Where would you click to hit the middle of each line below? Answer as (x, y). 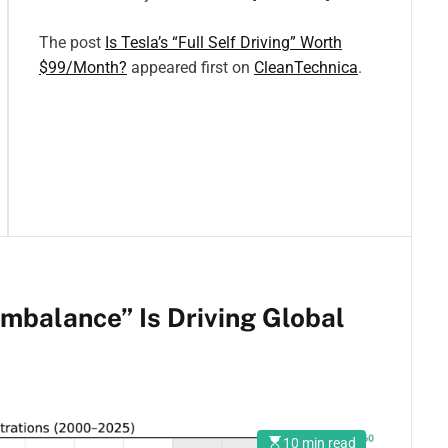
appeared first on (190, 67)
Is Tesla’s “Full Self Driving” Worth (223, 42)
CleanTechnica (306, 67)
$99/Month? (83, 67)
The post (72, 42)
